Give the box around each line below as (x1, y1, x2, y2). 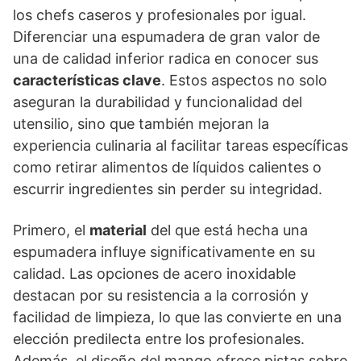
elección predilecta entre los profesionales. (13, 330, 305, 347)
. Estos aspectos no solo (161, 71, 327, 89)
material (89, 221, 147, 239)
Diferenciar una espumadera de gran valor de (13, 27, 320, 45)
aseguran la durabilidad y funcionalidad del (13, 93, 302, 110)
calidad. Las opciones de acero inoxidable (13, 264, 296, 282)
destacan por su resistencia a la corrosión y (13, 286, 309, 304)
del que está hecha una (147, 221, 308, 239)
